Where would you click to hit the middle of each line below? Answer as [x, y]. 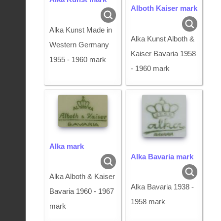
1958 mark [148, 202]
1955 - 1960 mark [78, 60]
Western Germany [79, 45]
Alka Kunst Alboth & [163, 39]
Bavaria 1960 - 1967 [82, 191]
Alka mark [69, 146]
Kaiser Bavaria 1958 [163, 54]
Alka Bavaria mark [165, 156]
